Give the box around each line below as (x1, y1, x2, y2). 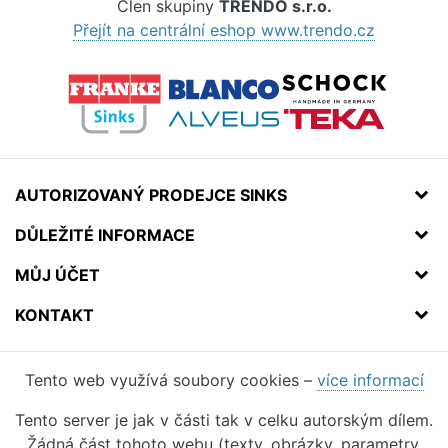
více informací (316, 370, 424, 391)
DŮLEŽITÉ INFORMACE (15, 225, 195, 246)
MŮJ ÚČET (15, 265, 100, 286)
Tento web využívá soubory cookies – (24, 370, 317, 391)
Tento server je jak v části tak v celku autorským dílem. (15, 410, 433, 431)
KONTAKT (15, 305, 94, 326)
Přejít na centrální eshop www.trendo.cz (73, 20, 375, 41)
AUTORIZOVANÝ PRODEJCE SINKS (15, 185, 287, 206)
